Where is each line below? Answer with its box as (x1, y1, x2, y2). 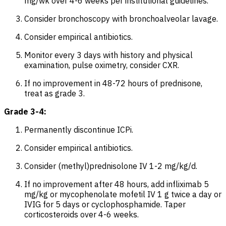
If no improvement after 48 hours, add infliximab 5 (24, 179, 209, 189)
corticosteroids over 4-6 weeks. (24, 209, 141, 219)
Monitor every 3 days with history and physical (24, 49, 193, 60)
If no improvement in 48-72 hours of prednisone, (24, 78, 202, 88)
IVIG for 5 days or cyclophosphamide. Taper (24, 199, 186, 209)
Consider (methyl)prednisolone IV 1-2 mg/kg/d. (24, 160, 197, 171)
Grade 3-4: (4, 106, 46, 117)
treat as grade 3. (24, 88, 85, 98)
